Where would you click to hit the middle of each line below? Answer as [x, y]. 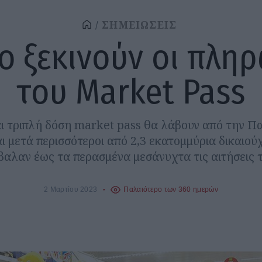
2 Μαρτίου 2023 [71, 189]
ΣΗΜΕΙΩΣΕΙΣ [139, 25]
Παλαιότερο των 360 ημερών [171, 189]
